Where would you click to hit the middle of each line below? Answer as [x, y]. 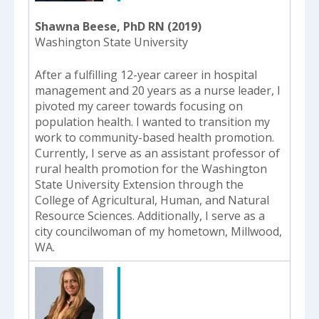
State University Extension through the [139, 185]
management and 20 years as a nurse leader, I [158, 91]
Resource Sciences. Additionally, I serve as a [150, 216]
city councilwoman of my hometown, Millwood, [158, 232]
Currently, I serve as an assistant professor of [157, 153]
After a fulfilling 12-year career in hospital [146, 75]
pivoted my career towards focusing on [139, 106]
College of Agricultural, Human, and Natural [152, 200]
